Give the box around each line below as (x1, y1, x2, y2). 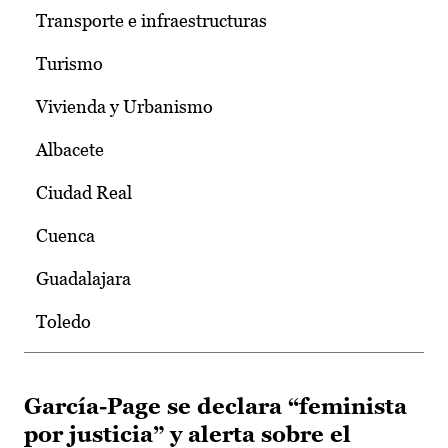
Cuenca (36, 225, 95, 247)
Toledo (36, 311, 91, 333)
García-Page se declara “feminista (24, 394, 407, 420)
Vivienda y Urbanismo (36, 96, 213, 118)
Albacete (36, 139, 104, 161)
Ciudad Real (36, 182, 132, 204)
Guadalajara (36, 268, 131, 290)
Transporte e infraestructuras (36, 10, 267, 32)
